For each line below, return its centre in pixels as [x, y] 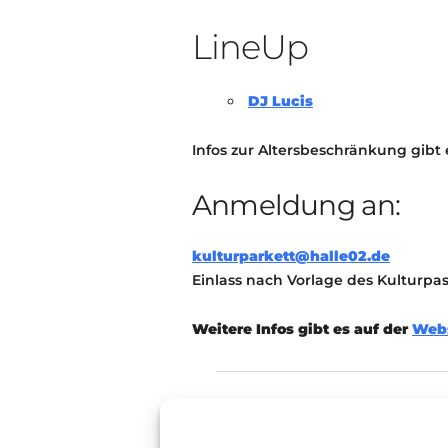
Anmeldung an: [296, 205]
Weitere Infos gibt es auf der [302, 329]
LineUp [250, 47]
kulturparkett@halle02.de [291, 256]
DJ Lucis [280, 101]
